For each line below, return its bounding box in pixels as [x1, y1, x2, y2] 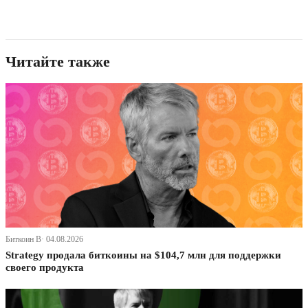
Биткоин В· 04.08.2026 [5, 234, 83, 245]
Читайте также [5, 53, 110, 71]
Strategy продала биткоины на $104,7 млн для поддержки [5, 250, 281, 261]
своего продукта [5, 262, 84, 274]
